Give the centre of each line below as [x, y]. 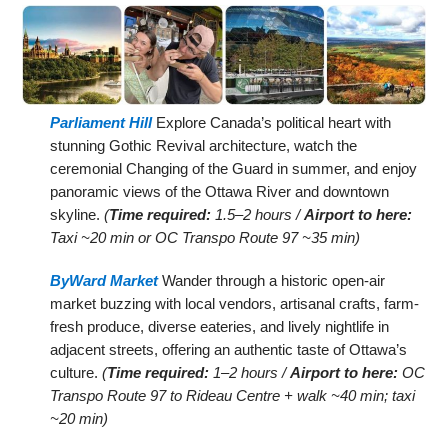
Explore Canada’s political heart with [272, 122]
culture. [76, 372]
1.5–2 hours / [258, 214]
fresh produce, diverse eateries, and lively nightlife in [220, 326]
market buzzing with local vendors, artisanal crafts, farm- [235, 303]
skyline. [77, 214]
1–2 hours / [250, 372]
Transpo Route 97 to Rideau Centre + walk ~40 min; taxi [233, 395]
